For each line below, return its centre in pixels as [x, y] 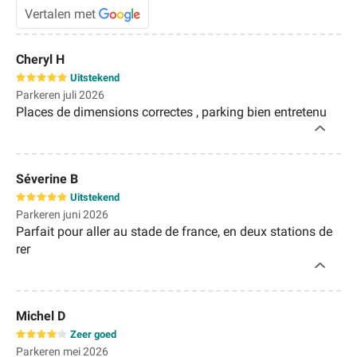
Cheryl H [40, 59]
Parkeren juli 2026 [60, 94]
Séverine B [47, 178]
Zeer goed [93, 334]
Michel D [41, 316]
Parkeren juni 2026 [62, 214]
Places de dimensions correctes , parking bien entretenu [171, 112]
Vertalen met [60, 14]
